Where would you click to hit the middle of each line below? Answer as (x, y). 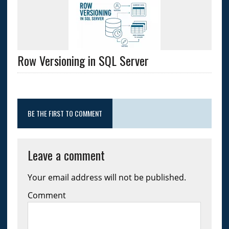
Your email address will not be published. (107, 178)
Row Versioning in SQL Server (83, 61)
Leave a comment (66, 155)
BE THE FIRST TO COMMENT (65, 113)
